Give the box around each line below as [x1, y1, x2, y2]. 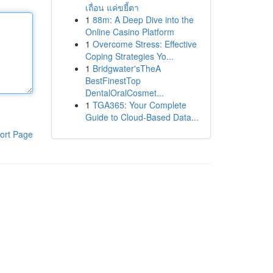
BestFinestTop [85, 74, 141, 87]
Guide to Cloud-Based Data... [85, 111, 199, 123]
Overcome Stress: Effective [92, 38, 197, 50]
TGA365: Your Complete [92, 99, 186, 111]
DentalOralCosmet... [85, 87, 164, 99]
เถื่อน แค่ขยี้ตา [85, 1, 139, 13]
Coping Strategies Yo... [85, 50, 174, 62]
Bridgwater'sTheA [92, 62, 161, 74]
